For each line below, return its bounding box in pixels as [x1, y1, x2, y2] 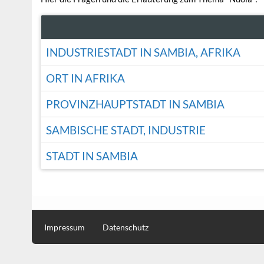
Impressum [44, 222, 85, 233]
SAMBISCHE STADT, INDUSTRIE [45, 123, 206, 137]
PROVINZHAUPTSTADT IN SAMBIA [45, 97, 225, 111]
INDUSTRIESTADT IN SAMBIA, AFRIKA [45, 45, 240, 59]
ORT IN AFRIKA [45, 71, 125, 85]
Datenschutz [103, 222, 149, 233]
